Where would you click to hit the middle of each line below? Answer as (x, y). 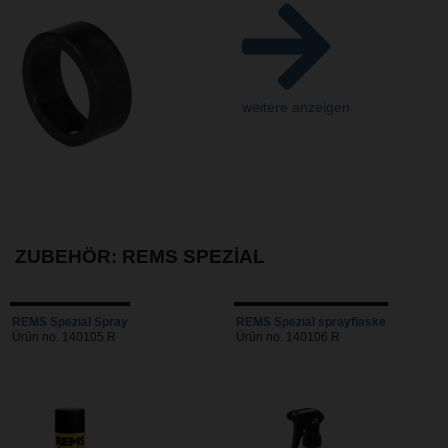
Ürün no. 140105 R (64, 337)
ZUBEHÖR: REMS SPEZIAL (140, 256)
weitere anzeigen (296, 107)
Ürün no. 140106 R (288, 337)
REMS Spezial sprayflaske (311, 322)
